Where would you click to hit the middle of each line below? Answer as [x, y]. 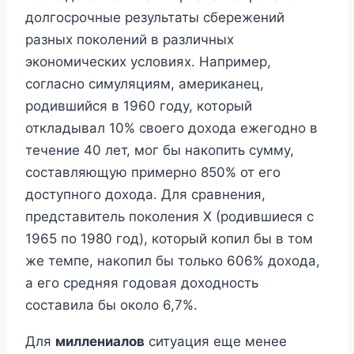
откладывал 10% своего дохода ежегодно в [171, 128]
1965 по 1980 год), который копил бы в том [169, 238]
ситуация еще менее [216, 341]
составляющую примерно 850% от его [153, 172]
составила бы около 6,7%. [111, 305]
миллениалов [100, 341]
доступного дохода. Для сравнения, [145, 194]
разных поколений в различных [130, 39]
